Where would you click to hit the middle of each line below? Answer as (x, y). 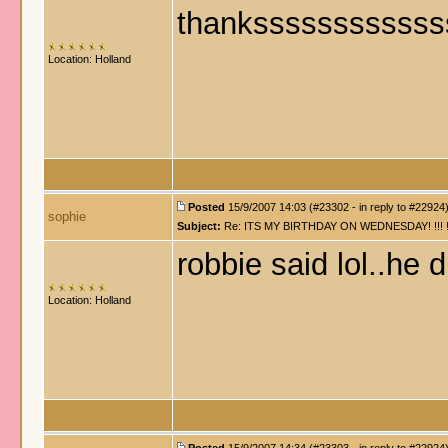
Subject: (199, 226)
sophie (67, 216)
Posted (206, 207)
